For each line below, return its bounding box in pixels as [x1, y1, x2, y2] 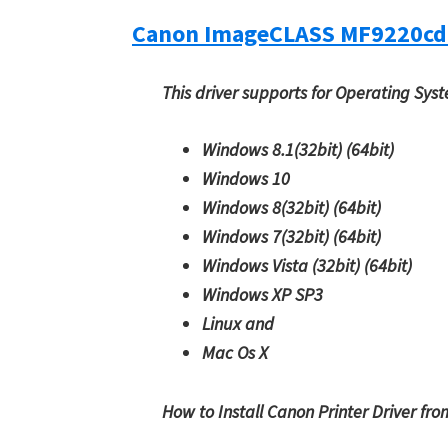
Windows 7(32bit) [202, 225, 333, 248]
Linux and [202, 312, 274, 335]
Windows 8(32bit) [202, 196, 333, 219]
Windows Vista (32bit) [202, 254, 364, 277]
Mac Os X [202, 341, 268, 364]
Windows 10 [202, 167, 290, 190]
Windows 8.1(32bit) [202, 138, 346, 161]
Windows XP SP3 [202, 283, 323, 306]
